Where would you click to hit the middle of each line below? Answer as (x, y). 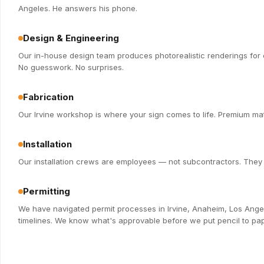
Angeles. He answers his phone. (78, 9)
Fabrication (48, 97)
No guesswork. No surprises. (71, 67)
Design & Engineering (71, 38)
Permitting (47, 192)
